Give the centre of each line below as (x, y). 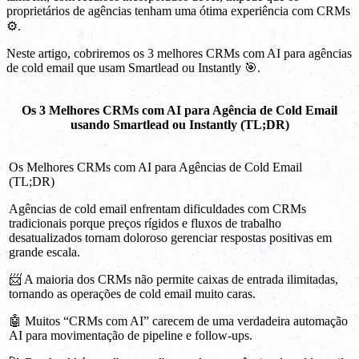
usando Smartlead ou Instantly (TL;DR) (179, 124)
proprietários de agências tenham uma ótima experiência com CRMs (178, 10)
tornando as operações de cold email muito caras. (132, 293)
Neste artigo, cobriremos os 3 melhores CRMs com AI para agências (179, 53)
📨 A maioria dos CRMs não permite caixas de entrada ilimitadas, (173, 279)
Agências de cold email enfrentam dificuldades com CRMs (157, 208)
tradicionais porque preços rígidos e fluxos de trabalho (145, 223)
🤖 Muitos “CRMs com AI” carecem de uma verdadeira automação (178, 321)
